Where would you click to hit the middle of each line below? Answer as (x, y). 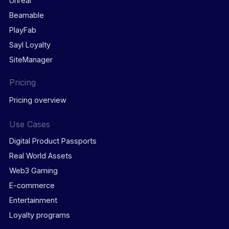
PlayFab (22, 30)
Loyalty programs (39, 215)
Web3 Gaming (33, 171)
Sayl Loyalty (30, 44)
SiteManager (31, 59)
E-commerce (32, 186)
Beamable (26, 15)
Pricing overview (38, 100)
